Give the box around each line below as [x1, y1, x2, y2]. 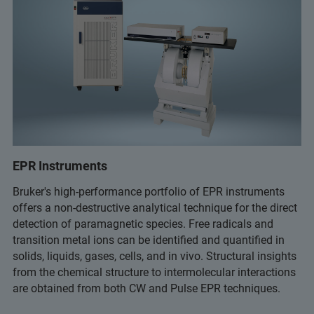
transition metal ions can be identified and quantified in [13, 233, 285, 247]
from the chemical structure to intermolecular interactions [13, 265, 296, 279]
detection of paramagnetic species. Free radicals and [13, 217, 273, 231]
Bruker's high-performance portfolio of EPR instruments [13, 184, 285, 198]
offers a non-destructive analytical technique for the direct [13, 200, 297, 214]
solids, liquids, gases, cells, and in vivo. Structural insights [13, 249, 296, 263]
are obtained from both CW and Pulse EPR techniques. [13, 281, 280, 295]
